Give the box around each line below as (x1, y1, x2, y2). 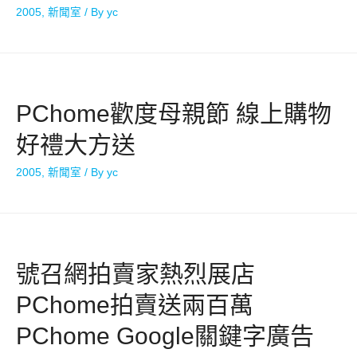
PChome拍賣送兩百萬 (16, 291, 253, 318)
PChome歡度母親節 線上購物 (16, 100, 331, 127)
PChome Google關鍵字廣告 (16, 322, 314, 349)
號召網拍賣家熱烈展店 (16, 260, 255, 287)
